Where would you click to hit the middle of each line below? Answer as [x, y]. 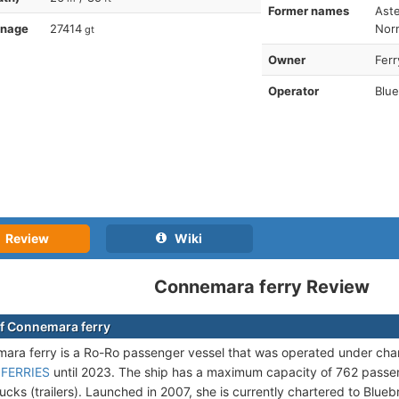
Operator [293, 90]
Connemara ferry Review [261, 286]
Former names [308, 10]
